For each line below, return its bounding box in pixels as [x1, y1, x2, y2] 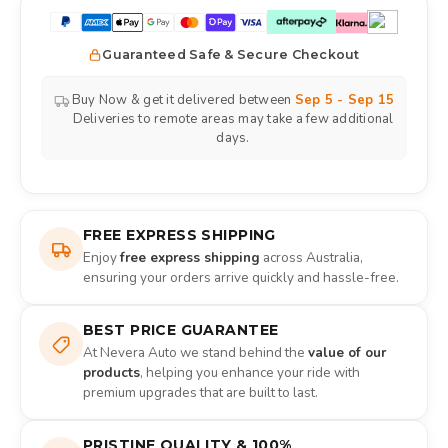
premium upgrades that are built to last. [83, 383, 318, 403]
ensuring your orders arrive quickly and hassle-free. [83, 268, 399, 288]
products [83, 363, 140, 383]
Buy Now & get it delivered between [71, 91, 295, 110]
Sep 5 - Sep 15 [294, 91, 395, 110]
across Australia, [260, 248, 363, 268]
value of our [308, 343, 386, 363]
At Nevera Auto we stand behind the [83, 343, 308, 363]
